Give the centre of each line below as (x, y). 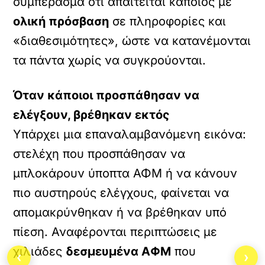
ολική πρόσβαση (61, 21)
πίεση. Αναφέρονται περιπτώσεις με (115, 232)
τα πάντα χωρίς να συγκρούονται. (110, 60)
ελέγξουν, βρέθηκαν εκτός (92, 115)
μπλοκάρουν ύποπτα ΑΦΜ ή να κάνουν (125, 173)
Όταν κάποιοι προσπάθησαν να (106, 95)
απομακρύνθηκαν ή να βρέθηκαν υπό (120, 212)
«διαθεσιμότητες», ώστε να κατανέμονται (132, 41)
